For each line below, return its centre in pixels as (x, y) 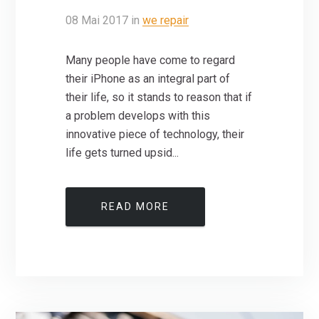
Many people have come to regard (151, 60)
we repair (166, 20)
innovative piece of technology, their (155, 134)
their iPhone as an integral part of (148, 78)
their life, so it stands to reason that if (159, 97)
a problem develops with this (138, 115)
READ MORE (136, 206)
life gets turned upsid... (122, 152)
